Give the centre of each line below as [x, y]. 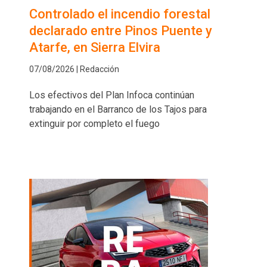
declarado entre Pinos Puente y [121, 31]
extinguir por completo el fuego [94, 124]
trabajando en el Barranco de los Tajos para [118, 110]
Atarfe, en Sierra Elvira [95, 48]
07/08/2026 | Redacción [74, 69]
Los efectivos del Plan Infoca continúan [112, 95]
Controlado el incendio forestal [120, 14]
